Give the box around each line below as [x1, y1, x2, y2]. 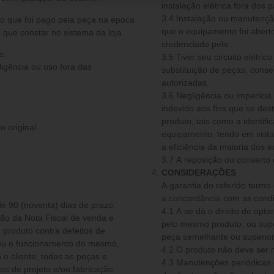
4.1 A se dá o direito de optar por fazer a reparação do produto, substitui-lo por [161, 206, 184, 216]
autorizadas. [161, 77, 209, 87]
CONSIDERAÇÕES [161, 167, 236, 177]
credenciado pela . [161, 39, 233, 49]
